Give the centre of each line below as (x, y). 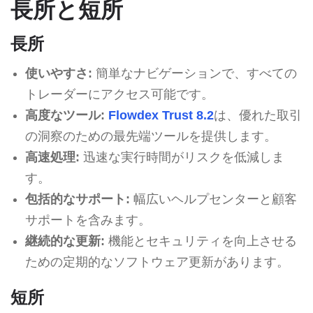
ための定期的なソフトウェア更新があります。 (157, 262)
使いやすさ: (58, 73)
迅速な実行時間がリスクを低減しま (182, 157)
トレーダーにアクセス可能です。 (119, 94)
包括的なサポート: (77, 199)
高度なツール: (65, 115)
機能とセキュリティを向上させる (201, 241)
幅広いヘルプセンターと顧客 (213, 199)
